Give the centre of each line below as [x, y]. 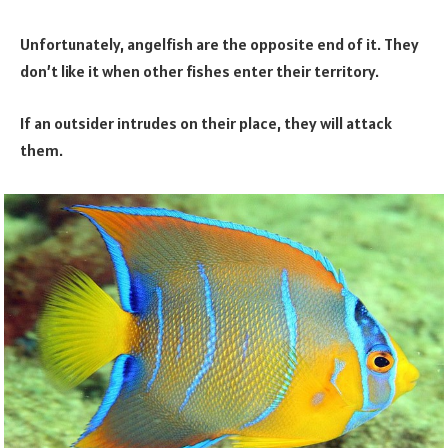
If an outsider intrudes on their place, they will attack [206, 122]
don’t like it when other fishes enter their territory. [199, 71]
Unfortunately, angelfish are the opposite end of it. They [219, 44]
